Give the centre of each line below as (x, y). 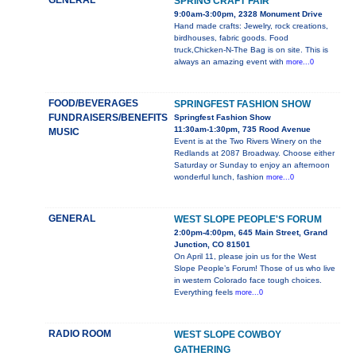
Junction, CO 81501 (212, 245)
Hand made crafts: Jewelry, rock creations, (251, 26)
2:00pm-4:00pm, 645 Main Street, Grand (250, 233)
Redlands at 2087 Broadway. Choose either (254, 153)
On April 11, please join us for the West (245, 257)
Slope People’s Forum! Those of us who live (254, 269)
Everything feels (204, 292)
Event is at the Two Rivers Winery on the (248, 141)
